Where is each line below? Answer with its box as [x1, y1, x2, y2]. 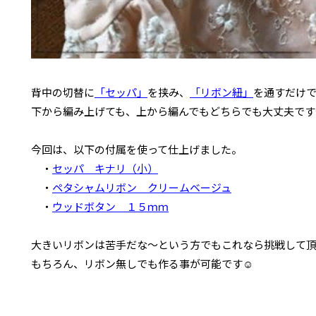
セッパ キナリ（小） [52, 160, 158, 176]
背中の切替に [31, 84, 95, 99]
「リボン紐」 [190, 84, 253, 99]
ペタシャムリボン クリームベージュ [52, 179, 231, 195]
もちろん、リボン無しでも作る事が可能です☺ [31, 255, 253, 271]
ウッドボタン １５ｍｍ [52, 198, 169, 214]
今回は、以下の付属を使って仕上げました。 [31, 141, 242, 157]
